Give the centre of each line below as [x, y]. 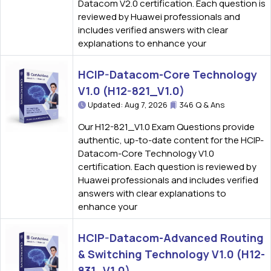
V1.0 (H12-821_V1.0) [131, 91]
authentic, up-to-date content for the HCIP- [171, 140]
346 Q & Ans [201, 105]
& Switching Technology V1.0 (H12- [171, 254]
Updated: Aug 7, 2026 [128, 105]
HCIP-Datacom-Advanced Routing [171, 238]
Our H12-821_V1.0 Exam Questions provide [166, 127]
